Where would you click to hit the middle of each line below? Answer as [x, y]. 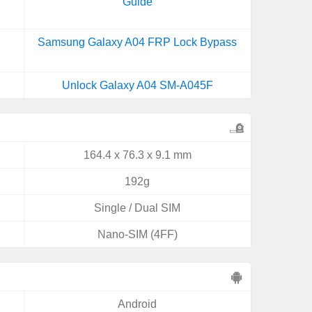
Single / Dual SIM [138, 208]
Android [138, 304]
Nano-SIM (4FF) [137, 234]
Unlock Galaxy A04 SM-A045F [137, 85]
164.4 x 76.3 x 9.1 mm [137, 155]
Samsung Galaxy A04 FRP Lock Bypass [138, 42]
